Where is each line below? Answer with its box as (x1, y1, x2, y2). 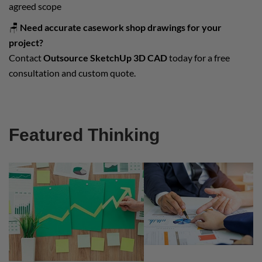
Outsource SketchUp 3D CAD (43, 51, 167, 63)
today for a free (167, 51, 230, 63)
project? (9, 36, 43, 48)
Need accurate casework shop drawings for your (20, 21, 222, 33)
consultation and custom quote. (9, 67, 136, 78)
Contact (9, 51, 43, 63)
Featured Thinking (9, 125, 160, 144)
